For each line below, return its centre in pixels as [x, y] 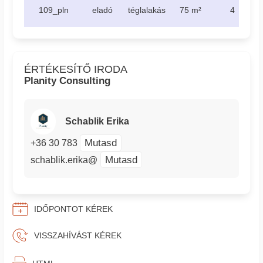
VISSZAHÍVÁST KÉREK [77, 236]
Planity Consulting [68, 80]
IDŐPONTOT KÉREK [73, 209]
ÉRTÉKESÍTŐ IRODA [76, 69]
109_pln [53, 10]
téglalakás [147, 10]
